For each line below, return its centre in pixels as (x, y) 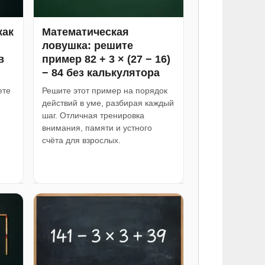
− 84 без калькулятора (101, 72)
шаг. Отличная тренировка (93, 115)
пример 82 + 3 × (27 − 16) (106, 59)
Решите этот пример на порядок (104, 90)
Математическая (85, 32)
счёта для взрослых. (81, 140)
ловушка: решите (87, 45)
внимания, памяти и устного (97, 127)
